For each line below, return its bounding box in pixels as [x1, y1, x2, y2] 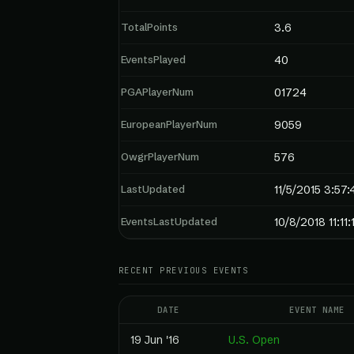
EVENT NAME [288, 304, 345, 315]
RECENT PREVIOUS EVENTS [119, 265, 249, 276]
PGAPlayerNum [121, 85, 194, 98]
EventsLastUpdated [121, 215, 217, 228]
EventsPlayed [121, 53, 186, 66]
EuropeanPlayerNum [121, 118, 217, 130]
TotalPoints [121, 21, 178, 33]
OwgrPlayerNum [121, 150, 199, 163]
